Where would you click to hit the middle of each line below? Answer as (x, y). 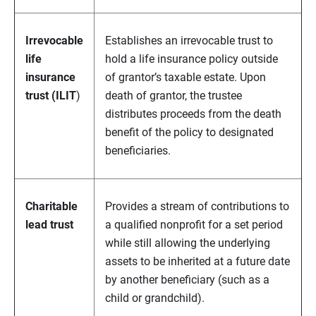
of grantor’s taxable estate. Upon (186, 78)
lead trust (49, 225)
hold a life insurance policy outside (192, 59)
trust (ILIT (51, 96)
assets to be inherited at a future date (197, 262)
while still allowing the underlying (188, 243)
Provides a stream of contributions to (197, 207)
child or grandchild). (155, 298)
